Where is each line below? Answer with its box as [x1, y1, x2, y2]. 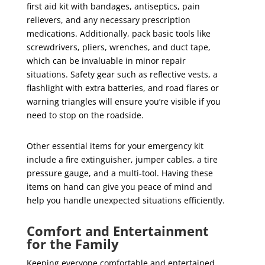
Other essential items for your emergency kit [26, 140, 203, 151]
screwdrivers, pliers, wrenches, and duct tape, [26, 41, 211, 53]
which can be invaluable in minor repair [26, 55, 186, 66]
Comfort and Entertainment [26, 222, 209, 240]
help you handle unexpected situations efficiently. [26, 195, 225, 206]
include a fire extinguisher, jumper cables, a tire [26, 154, 218, 165]
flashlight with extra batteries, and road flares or [26, 82, 219, 93]
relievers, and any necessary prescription [26, 14, 190, 25]
